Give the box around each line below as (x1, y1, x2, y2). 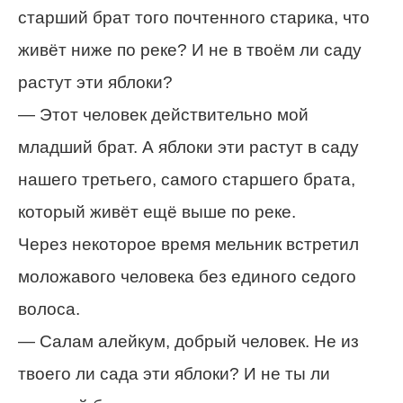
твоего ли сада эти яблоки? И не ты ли (18, 364, 330, 384)
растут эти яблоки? (18, 73, 173, 93)
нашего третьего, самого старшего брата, (18, 170, 355, 190)
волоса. (18, 300, 80, 319)
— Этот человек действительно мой (18, 105, 309, 125)
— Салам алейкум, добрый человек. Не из (18, 332, 359, 352)
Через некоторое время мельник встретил (18, 235, 359, 255)
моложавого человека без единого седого (18, 267, 356, 287)
